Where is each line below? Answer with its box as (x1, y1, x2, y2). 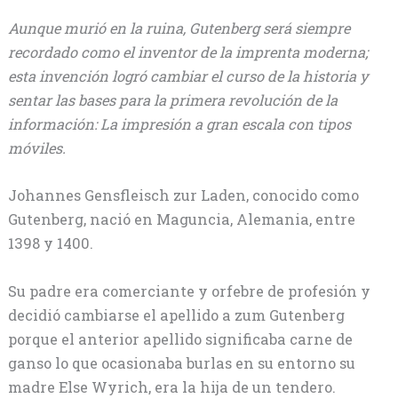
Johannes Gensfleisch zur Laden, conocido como (7, 186, 359, 205)
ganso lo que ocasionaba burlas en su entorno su (7, 353, 355, 372)
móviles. (7, 139, 66, 158)
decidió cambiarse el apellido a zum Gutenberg (7, 305, 345, 324)
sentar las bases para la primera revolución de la (7, 91, 338, 110)
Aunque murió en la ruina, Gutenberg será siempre (7, 19, 350, 38)
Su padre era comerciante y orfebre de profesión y (7, 281, 370, 300)
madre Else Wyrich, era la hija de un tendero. (7, 377, 336, 396)
